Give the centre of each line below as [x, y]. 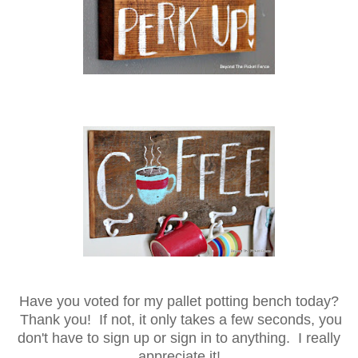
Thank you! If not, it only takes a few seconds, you [179, 320]
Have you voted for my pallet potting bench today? [179, 302]
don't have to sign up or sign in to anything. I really [179, 338]
